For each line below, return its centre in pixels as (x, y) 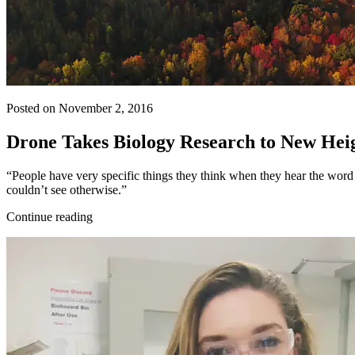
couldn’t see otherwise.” (67, 189)
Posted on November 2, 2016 (80, 108)
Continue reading (50, 216)
